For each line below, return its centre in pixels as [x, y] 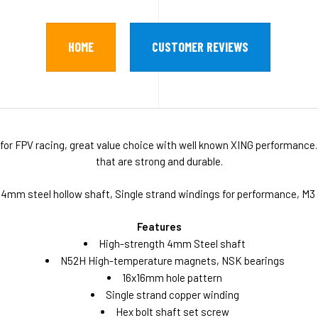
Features [159, 227]
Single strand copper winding [172, 295]
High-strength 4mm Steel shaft [172, 244]
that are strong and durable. [159, 161]
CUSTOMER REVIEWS [200, 47]
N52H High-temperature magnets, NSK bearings [172, 261]
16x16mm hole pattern [172, 278]
